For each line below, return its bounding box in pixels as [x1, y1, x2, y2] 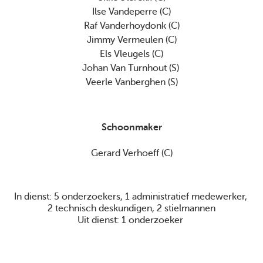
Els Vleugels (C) [100, 48, 163, 59]
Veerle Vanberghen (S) [85, 76, 178, 87]
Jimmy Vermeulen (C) [86, 34, 177, 45]
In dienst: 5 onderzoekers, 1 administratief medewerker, [14, 191, 247, 203]
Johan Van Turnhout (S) [82, 62, 181, 73]
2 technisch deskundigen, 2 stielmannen [48, 203, 215, 214]
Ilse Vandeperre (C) [92, 6, 171, 17]
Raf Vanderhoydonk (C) [83, 20, 180, 31]
